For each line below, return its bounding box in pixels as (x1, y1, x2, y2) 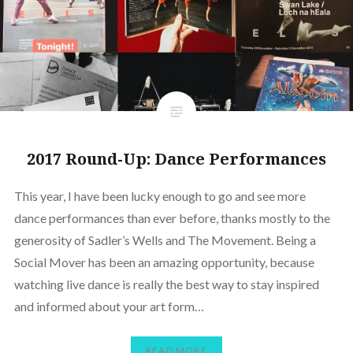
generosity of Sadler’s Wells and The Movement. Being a (13, 232, 316, 247)
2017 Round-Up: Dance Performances (27, 147, 326, 169)
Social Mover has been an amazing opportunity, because (13, 254, 314, 269)
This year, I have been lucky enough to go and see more (13, 188, 306, 203)
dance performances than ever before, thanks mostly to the (13, 210, 330, 225)
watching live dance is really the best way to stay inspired (13, 276, 319, 292)
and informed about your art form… (13, 298, 204, 314)
